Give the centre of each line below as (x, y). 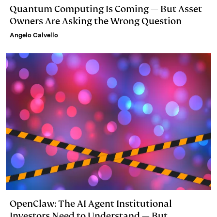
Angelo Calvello (34, 35)
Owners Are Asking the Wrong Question (96, 21)
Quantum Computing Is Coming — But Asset (106, 9)
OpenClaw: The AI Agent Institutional (91, 204)
